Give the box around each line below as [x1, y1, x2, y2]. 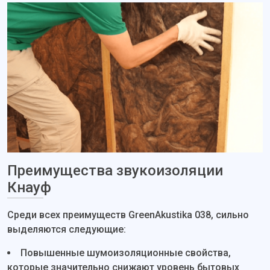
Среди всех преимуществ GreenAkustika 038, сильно [7, 209, 249, 221]
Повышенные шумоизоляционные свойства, [20, 247, 231, 259]
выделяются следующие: [7, 224, 126, 235]
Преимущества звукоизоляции [7, 162, 223, 179]
